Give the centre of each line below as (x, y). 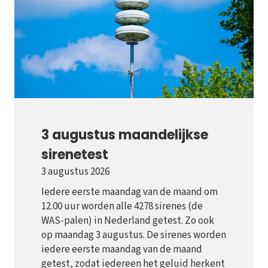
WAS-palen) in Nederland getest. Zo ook (128, 221)
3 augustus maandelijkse (125, 135)
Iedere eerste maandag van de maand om (130, 192)
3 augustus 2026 (75, 172)
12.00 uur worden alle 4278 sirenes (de (122, 207)
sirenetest (75, 155)
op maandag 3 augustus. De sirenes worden (134, 235)
